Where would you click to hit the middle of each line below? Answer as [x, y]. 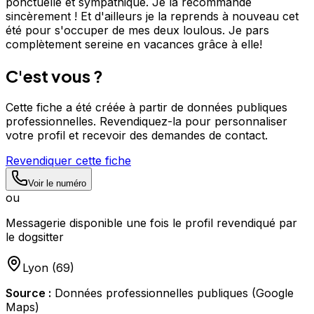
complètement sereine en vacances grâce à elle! [134, 44]
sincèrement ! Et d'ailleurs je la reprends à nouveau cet [152, 16]
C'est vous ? [54, 75]
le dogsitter [35, 237]
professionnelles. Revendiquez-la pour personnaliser [146, 121]
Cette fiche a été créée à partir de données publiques [146, 107]
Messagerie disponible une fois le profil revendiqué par [151, 223]
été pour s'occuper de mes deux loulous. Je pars [137, 30]
